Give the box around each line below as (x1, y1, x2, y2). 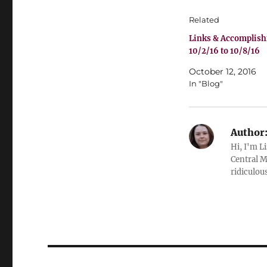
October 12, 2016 (188, 66, 256, 77)
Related (188, 15, 219, 24)
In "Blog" (188, 79, 223, 88)
